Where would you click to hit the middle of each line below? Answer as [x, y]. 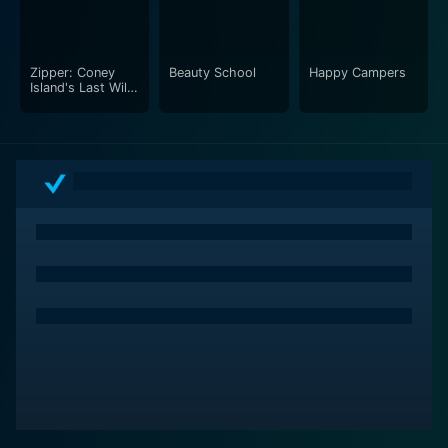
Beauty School [213, 72]
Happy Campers [357, 72]
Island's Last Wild [82, 87]
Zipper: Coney [72, 72]
